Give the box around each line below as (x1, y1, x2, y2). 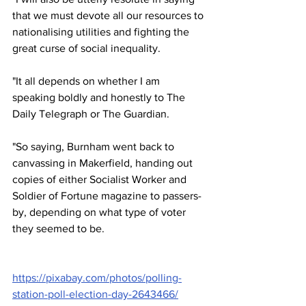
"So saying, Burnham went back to (12, 141, 177, 152)
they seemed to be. (12, 223, 105, 234)
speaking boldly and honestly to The (12, 92, 188, 103)
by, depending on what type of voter (12, 206, 189, 218)
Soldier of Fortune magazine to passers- (12, 190, 201, 201)
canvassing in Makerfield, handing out (12, 157, 195, 169)
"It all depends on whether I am (12, 75, 163, 87)
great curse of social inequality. (12, 42, 161, 54)
